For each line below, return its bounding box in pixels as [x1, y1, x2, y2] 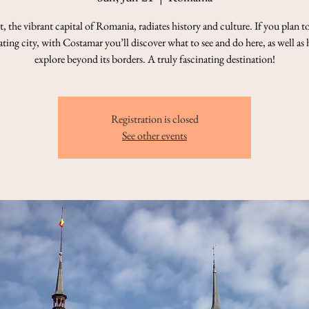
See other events [122, 128, 187, 143]
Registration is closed [110, 112, 199, 126]
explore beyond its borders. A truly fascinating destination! [34, 52, 275, 66]
